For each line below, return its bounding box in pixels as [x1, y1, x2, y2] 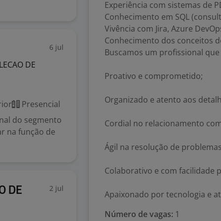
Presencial [20, 99, 60, 110]
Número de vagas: [105, 209, 173, 220]
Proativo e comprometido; [105, 71, 203, 81]
